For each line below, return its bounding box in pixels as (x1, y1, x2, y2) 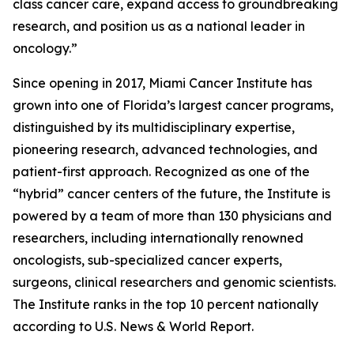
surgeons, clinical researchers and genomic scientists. (13, 274, 336, 290)
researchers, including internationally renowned (13, 230, 303, 246)
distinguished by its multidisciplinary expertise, (13, 119, 295, 135)
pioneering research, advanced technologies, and (13, 141, 318, 157)
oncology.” (13, 40, 77, 56)
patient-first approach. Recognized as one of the (13, 164, 310, 179)
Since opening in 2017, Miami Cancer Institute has (13, 75, 312, 91)
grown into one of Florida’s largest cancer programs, (13, 97, 333, 113)
